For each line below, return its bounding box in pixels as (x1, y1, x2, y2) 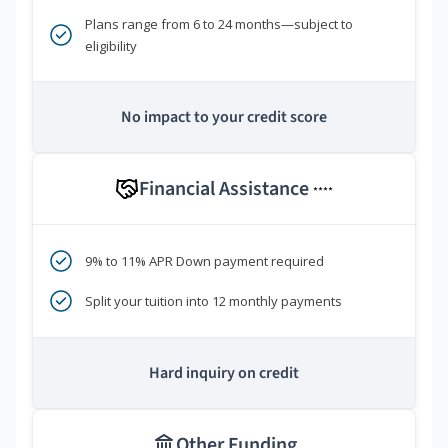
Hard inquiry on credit (149, 362, 299, 385)
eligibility (85, 37, 137, 56)
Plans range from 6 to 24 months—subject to (85, 15, 353, 34)
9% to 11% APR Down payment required (85, 252, 324, 271)
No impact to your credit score (121, 106, 327, 129)
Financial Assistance (139, 175, 313, 204)
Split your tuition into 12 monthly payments (85, 292, 342, 311)
